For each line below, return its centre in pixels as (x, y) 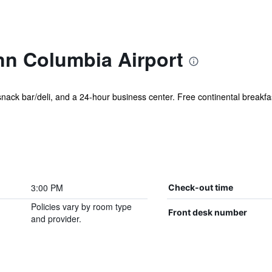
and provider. (56, 219)
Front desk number (207, 212)
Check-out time (200, 187)
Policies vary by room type (81, 206)
